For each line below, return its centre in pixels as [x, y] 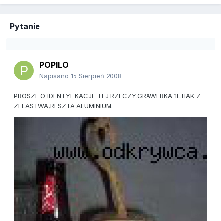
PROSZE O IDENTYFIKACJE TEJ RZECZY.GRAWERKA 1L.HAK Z [107, 96]
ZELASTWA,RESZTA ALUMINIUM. [63, 106]
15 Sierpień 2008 [96, 76]
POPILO [54, 65]
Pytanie [25, 26]
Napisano [55, 76]
